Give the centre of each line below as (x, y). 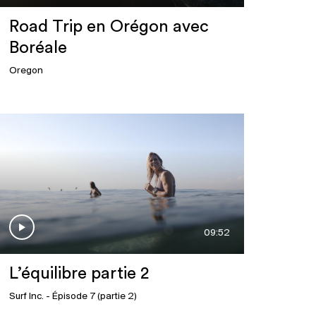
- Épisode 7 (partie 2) (90, 297)
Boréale (38, 48)
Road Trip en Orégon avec (109, 27)
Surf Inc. (26, 297)
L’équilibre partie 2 (79, 274)
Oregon (26, 71)
